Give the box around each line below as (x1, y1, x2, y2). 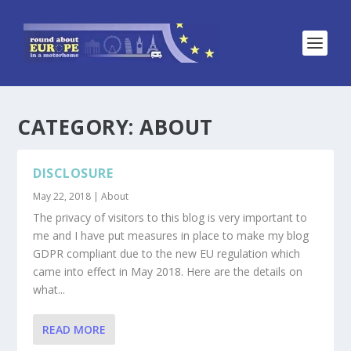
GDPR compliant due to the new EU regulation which (33, 246, 301, 261)
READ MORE (42, 322, 107, 337)
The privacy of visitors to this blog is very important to (33, 210, 308, 225)
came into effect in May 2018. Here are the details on (33, 264, 303, 279)
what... (33, 282, 66, 297)
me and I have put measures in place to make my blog (33, 228, 309, 243)
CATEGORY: (17, 113, 140, 141)
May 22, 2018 (33, 190, 92, 203)
